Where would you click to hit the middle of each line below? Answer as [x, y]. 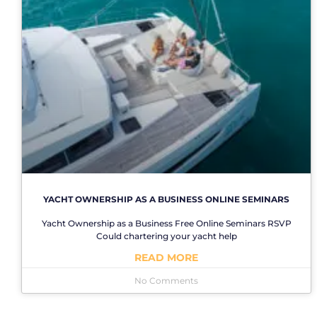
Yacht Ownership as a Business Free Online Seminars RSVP [166, 223]
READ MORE [166, 257]
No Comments [166, 280]
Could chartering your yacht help [166, 236]
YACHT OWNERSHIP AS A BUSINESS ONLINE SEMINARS [166, 199]
